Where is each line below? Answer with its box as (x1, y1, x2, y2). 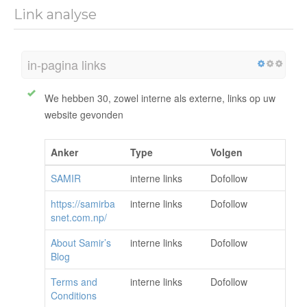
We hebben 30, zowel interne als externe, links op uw (45, 91, 275, 106)
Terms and (51, 275, 97, 289)
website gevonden (45, 108, 123, 122)
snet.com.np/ (51, 210, 107, 225)
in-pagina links (27, 56, 106, 74)
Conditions (51, 288, 97, 303)
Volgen (210, 145, 243, 160)
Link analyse (14, 6, 97, 23)
